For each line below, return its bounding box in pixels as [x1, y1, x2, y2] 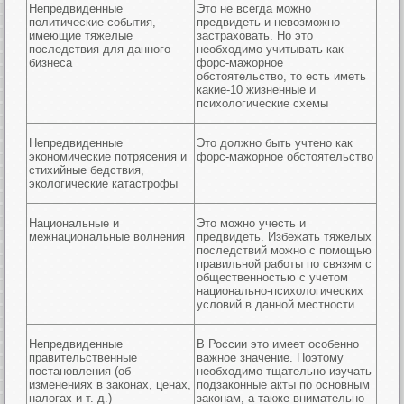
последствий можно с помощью [197, 243, 372, 257]
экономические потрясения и [29, 150, 188, 163]
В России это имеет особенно [197, 337, 360, 351]
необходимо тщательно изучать [197, 364, 372, 378]
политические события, [29, 15, 157, 29]
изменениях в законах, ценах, [29, 378, 192, 391]
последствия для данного [29, 42, 171, 56]
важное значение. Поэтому [197, 351, 344, 364]
